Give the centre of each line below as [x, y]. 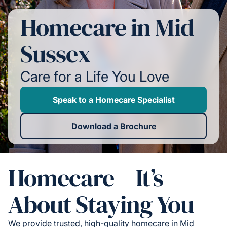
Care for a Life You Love [95, 77]
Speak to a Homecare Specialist [113, 100]
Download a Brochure [113, 126]
